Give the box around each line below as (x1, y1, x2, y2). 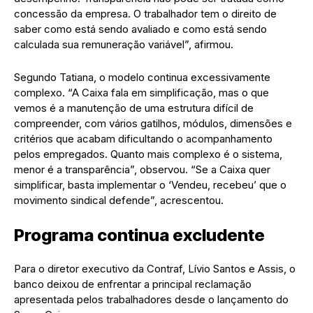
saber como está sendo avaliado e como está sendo (14, 22, 267, 36)
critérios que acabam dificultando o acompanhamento (14, 131, 272, 145)
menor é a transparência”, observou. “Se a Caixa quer (14, 162, 270, 176)
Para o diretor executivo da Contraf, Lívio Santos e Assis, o (14, 261, 296, 275)
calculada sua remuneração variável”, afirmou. (14, 37, 233, 51)
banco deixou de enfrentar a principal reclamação (14, 277, 252, 291)
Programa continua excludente (14, 224, 265, 245)
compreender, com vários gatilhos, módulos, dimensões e (14, 116, 292, 130)
